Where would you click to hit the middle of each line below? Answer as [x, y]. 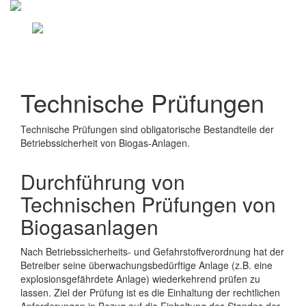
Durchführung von [103, 181]
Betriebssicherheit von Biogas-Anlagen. [105, 143]
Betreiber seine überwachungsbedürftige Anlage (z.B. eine [147, 265]
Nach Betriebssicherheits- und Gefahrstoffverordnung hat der [152, 251]
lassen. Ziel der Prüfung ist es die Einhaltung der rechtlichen [150, 292]
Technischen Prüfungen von [148, 204]
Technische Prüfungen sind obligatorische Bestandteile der [147, 129]
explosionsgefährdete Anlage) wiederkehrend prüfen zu [140, 279]
